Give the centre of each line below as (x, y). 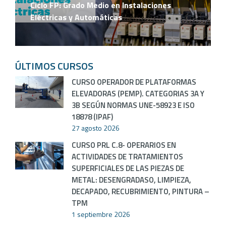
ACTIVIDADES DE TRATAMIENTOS (127, 156)
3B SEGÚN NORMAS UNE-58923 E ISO (133, 105)
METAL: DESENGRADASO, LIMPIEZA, (131, 180)
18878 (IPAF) (92, 117)
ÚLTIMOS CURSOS (54, 66)
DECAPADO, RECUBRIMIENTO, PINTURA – (140, 191)
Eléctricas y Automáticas (76, 17)
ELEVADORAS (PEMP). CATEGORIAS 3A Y (138, 93)
